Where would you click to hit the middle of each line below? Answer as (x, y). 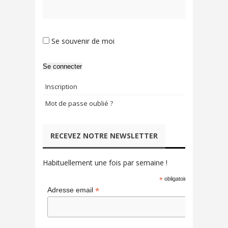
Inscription (61, 86)
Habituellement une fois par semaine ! (107, 162)
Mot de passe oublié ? (79, 103)
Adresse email (71, 190)
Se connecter (62, 66)
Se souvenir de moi (83, 41)
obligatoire (176, 178)
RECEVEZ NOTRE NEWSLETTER (104, 135)
